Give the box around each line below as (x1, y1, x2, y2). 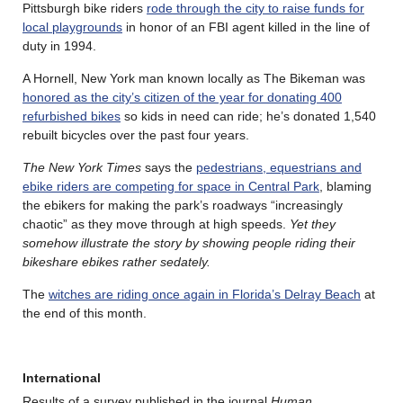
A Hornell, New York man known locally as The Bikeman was (22, 70, 365, 85)
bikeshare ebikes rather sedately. (22, 254, 214, 269)
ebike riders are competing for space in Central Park (22, 178, 319, 193)
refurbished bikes (22, 108, 121, 123)
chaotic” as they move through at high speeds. (22, 216, 290, 231)
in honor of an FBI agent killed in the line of (122, 19, 370, 34)
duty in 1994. (22, 38, 96, 53)
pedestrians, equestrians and (196, 159, 362, 175)
